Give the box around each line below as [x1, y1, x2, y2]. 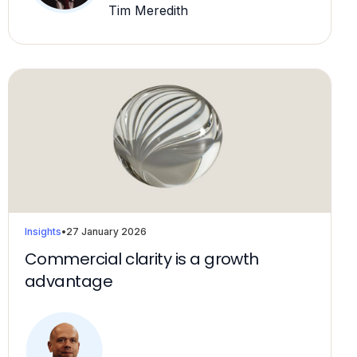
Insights [25, 226, 61, 238]
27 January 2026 [66, 226, 147, 238]
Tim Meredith [104, 2, 188, 19]
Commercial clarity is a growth [25, 248, 259, 271]
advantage [25, 270, 113, 293]
